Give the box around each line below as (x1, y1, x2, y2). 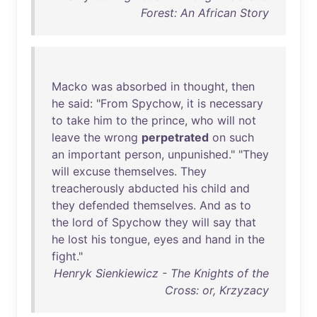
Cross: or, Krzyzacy (165, 283, 269, 297)
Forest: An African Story (141, 6, 269, 20)
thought (183, 79, 225, 93)
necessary (209, 96, 263, 110)
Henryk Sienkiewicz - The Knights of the (54, 266, 269, 280)
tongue (110, 232, 147, 246)
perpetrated (142, 130, 209, 144)
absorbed (116, 79, 167, 93)
